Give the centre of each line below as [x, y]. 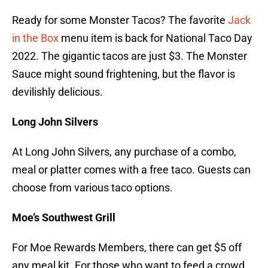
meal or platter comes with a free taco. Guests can [131, 170]
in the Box [35, 38]
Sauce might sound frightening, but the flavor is [124, 74]
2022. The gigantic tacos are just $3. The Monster [130, 56]
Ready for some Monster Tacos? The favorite [119, 20]
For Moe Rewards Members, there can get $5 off [127, 248]
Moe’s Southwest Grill [64, 218]
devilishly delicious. [57, 92]
